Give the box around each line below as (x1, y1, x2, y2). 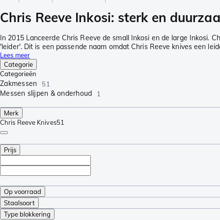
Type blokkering (4, 210, 51, 218)
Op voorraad (4, 187, 41, 195)
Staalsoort (4, 198, 35, 207)
